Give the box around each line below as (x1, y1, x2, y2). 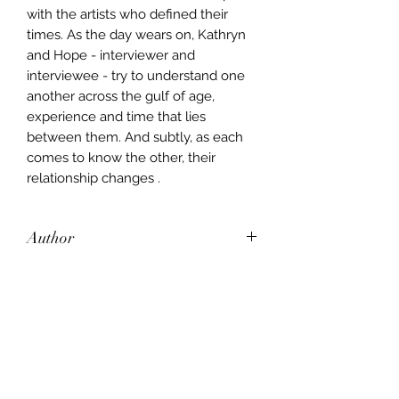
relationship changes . (27, 169, 160, 186)
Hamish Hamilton (27, 324, 133, 341)
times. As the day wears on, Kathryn (27, 26, 246, 43)
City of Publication (27, 341, 150, 362)
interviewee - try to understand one (27, 67, 245, 84)
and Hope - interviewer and (27, 46, 195, 63)
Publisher (27, 284, 89, 305)
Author (27, 227, 74, 248)
